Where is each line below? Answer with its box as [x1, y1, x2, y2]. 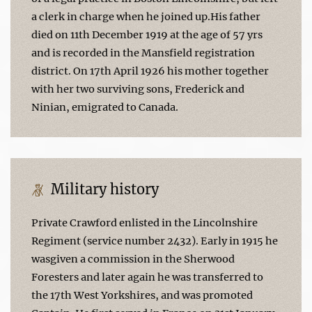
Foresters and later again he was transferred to [31, 270, 263, 283]
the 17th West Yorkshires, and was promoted [31, 288, 253, 302]
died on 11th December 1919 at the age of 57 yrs [31, 28, 263, 41]
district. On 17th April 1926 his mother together [31, 64, 269, 77]
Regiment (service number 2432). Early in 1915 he [31, 234, 278, 247]
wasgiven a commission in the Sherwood [31, 252, 235, 265]
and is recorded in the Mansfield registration [31, 46, 255, 59]
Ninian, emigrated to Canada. [31, 100, 178, 114]
